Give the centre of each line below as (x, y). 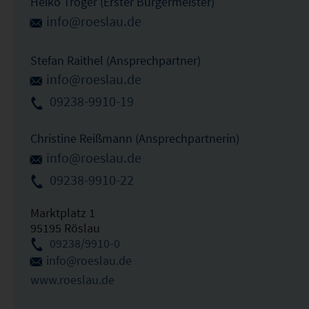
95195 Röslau (65, 228)
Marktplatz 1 (62, 212)
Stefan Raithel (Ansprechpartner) (115, 60)
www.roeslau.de (72, 279)
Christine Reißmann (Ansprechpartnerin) (134, 139)
